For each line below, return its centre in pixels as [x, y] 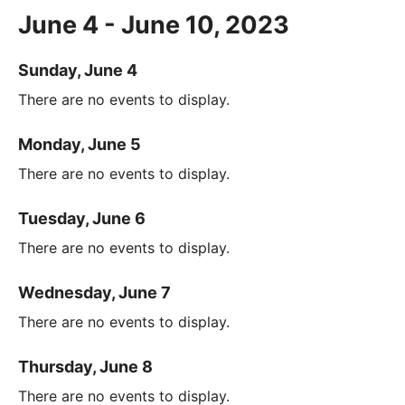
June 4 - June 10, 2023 [154, 25]
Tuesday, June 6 [82, 219]
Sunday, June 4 [78, 71]
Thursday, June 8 [85, 367]
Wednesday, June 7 [94, 293]
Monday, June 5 [80, 145]
